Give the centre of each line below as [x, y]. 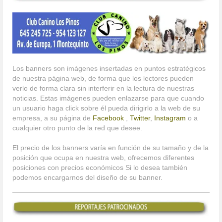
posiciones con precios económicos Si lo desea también [100, 167]
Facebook [109, 118]
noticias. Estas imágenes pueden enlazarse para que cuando [109, 98]
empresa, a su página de [53, 118]
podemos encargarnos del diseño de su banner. [88, 177]
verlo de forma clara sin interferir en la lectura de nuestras [104, 88]
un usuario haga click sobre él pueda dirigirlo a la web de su [107, 108]
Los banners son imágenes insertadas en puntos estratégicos [109, 68]
